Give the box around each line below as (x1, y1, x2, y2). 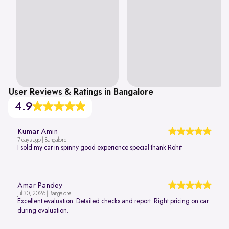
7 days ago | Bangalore (17, 137, 66, 144)
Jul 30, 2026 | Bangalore (17, 191, 71, 197)
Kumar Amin (17, 128, 58, 136)
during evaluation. (17, 207, 68, 215)
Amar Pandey (17, 181, 62, 190)
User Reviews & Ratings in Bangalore (8, 87, 153, 97)
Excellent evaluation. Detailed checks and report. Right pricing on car (17, 198, 209, 205)
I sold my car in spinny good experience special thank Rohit (17, 144, 182, 152)
